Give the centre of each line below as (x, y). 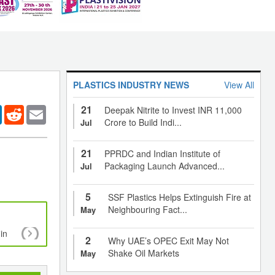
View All (239, 84)
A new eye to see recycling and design (193, 234)
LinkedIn (18, 110)
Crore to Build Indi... (143, 122)
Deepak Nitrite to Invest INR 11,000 (173, 110)
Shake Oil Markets (144, 253)
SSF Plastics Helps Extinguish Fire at (180, 197)
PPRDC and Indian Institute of (162, 153)
